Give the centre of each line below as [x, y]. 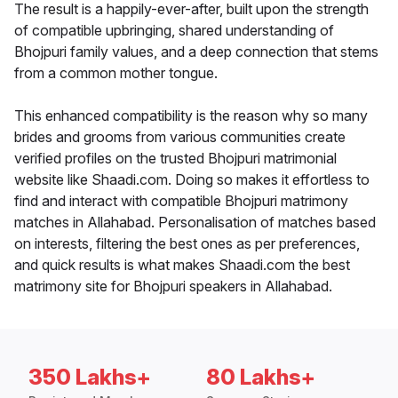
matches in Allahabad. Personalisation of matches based [195, 223]
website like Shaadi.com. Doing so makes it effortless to [192, 180]
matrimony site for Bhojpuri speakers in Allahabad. [173, 287]
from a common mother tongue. [116, 73]
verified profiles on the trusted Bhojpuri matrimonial [175, 159]
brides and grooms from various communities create [180, 137]
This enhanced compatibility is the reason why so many [191, 116]
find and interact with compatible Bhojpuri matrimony [181, 201]
